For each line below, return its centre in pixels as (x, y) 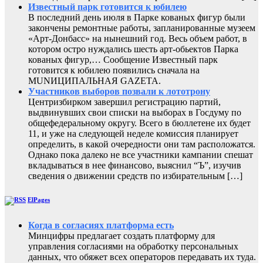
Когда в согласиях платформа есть (101, 225)
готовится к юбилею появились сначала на (114, 70)
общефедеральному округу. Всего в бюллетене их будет (139, 123)
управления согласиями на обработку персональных (133, 247)
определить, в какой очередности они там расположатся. (142, 144)
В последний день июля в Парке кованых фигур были (137, 18)
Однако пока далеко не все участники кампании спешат (141, 155)
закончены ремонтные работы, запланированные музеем (142, 28)
